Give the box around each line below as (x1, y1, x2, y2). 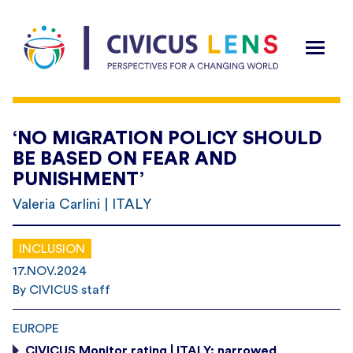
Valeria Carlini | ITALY (13, 196, 151, 211)
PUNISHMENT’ (13, 169, 144, 189)
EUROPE (13, 321, 59, 335)
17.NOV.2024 (13, 264, 87, 277)
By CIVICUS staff (13, 283, 110, 296)
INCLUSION (19, 242, 85, 255)
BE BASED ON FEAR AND (13, 149, 237, 169)
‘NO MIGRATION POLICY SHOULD (13, 128, 322, 148)
